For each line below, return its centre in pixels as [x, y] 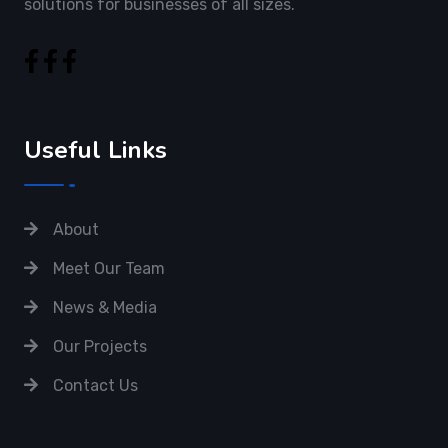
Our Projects [100, 346]
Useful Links [95, 150]
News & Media [105, 307]
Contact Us [95, 385]
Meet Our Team [109, 268]
